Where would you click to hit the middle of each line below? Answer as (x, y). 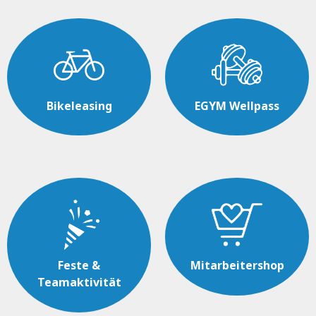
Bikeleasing (79, 105)
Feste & (79, 266)
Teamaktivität (79, 282)
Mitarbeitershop (237, 266)
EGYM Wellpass (237, 105)
